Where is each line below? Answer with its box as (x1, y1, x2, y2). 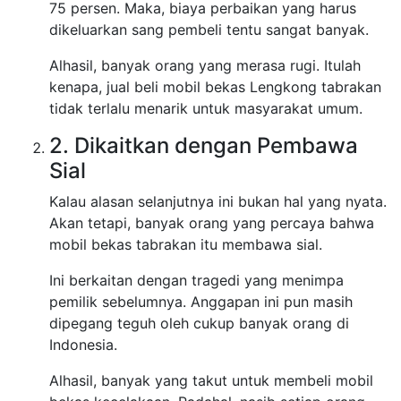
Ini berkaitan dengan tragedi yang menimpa (49, 271, 344, 290)
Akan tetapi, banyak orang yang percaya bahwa (49, 214, 374, 233)
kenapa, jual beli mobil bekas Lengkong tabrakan (49, 78, 381, 97)
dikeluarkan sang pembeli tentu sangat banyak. (49, 21, 369, 39)
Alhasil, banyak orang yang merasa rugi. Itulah (49, 56, 361, 75)
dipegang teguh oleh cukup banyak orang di (49, 314, 349, 333)
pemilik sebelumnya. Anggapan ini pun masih (49, 293, 353, 311)
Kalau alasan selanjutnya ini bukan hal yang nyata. (49, 192, 387, 211)
